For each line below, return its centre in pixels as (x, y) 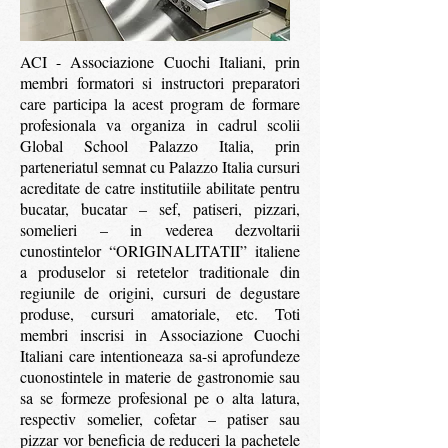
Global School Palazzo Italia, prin (160, 145)
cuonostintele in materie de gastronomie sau (160, 376)
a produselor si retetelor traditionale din (160, 271)
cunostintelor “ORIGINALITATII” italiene (160, 250)
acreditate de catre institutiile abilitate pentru (160, 187)
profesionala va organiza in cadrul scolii (160, 124)
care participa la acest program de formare (160, 103)
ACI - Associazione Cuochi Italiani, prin (160, 61)
